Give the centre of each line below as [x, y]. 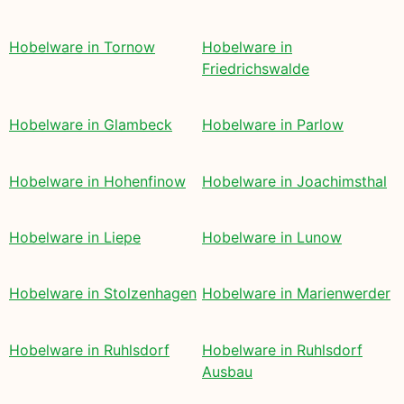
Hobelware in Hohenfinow [97, 181]
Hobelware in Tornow [82, 46]
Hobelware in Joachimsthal [294, 181]
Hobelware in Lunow [272, 237]
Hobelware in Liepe [75, 237]
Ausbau [227, 371]
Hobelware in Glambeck [91, 125]
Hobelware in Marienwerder [296, 294]
